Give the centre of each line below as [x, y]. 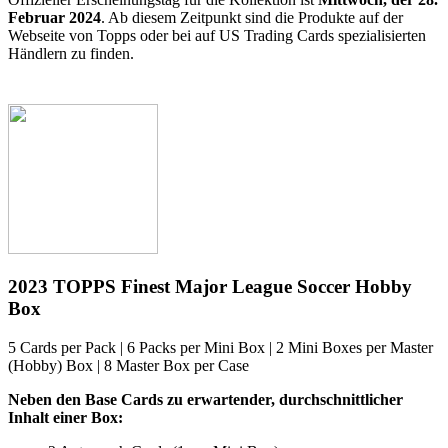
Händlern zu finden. [71, 53]
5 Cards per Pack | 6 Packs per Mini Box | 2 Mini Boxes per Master [220, 347]
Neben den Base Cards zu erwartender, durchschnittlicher [205, 399]
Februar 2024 [54, 17]
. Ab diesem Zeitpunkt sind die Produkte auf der [252, 17]
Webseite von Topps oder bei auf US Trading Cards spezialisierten [217, 35]
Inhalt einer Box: [65, 417]
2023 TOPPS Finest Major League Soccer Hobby [210, 287]
